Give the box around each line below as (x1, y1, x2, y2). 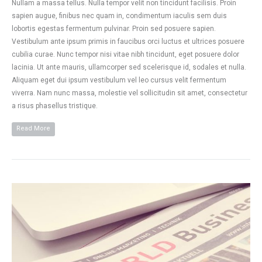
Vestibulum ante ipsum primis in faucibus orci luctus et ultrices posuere (12, 37, 244, 46)
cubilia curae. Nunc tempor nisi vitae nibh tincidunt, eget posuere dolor (12, 50, 239, 58)
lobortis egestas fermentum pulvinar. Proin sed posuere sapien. (12, 24, 216, 33)
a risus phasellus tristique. (12, 101, 98, 110)
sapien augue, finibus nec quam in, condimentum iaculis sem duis (12, 11, 227, 20)
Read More (16, 124, 50, 132)
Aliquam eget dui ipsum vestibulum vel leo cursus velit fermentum (12, 75, 226, 84)
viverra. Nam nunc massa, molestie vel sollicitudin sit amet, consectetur (12, 88, 247, 97)
